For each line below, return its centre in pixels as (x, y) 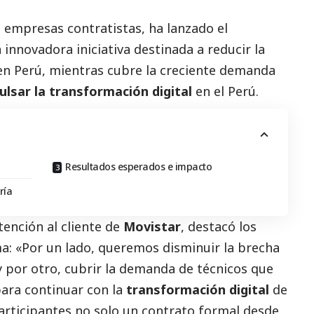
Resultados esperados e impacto (139, 167)
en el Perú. (225, 91)
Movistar (152, 227)
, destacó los (219, 227)
